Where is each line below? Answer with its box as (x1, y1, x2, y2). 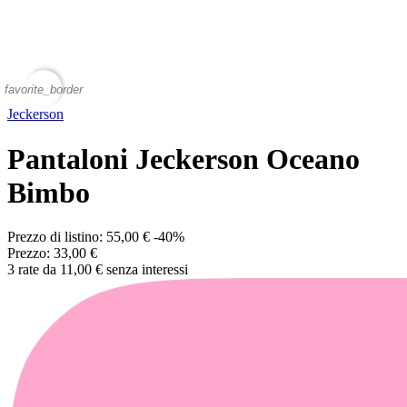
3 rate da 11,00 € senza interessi (7, 262, 188, 278)
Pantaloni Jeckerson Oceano (7, 142, 360, 175)
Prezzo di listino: (7, 229, 106, 245)
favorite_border (5, 82, 83, 96)
